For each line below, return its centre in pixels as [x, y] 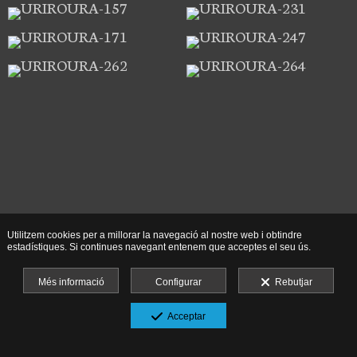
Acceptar [184, 316]
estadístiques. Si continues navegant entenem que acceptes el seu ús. [159, 247]
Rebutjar [291, 282]
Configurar [178, 282]
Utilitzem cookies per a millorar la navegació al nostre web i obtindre [154, 235]
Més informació [71, 282]
